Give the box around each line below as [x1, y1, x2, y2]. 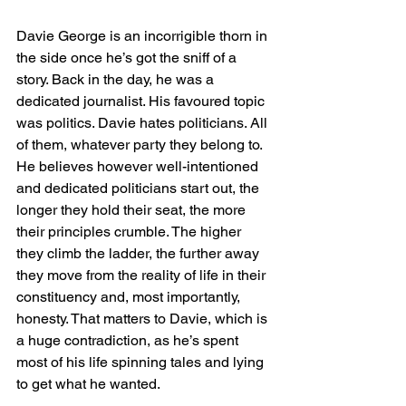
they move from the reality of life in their [16, 266, 269, 284]
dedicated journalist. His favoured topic [16, 92, 268, 110]
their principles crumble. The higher [16, 223, 245, 240]
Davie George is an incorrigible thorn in [16, 27, 271, 44]
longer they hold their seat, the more [16, 201, 249, 218]
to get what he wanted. [16, 375, 160, 392]
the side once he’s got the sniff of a [16, 49, 240, 66]
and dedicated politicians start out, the [16, 179, 263, 197]
